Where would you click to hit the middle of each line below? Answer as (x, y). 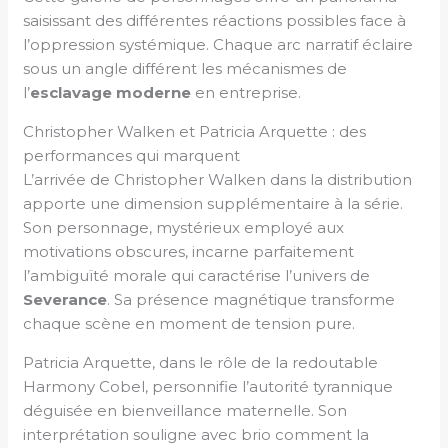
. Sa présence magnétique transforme (251, 299)
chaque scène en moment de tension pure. (189, 323)
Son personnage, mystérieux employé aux (184, 227)
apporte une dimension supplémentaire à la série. (213, 203)
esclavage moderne (111, 92)
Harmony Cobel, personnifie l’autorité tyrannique (208, 386)
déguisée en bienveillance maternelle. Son (185, 410)
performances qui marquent (132, 155)
